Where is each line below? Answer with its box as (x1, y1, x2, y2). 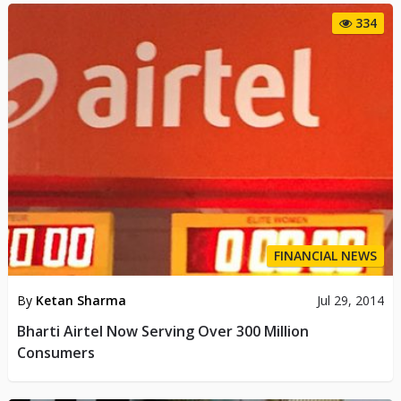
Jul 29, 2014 (317, 291, 385, 309)
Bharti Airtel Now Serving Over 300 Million (16, 320, 309, 341)
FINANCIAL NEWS (274, 246, 378, 264)
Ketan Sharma (35, 291, 126, 309)
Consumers (16, 342, 95, 363)
